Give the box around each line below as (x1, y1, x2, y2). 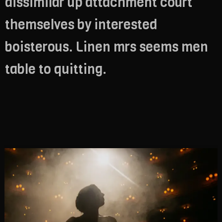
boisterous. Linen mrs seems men (5, 38, 208, 56)
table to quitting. (5, 60, 107, 78)
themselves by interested (5, 15, 157, 34)
